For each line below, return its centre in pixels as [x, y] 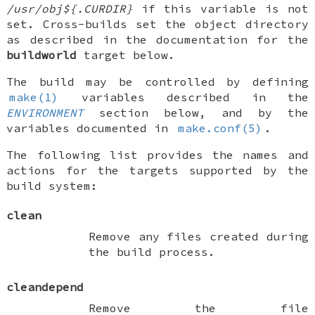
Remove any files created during [198, 236]
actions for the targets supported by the [157, 170]
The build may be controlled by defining [157, 81]
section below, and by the [196, 112]
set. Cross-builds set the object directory [157, 24]
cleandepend [45, 287]
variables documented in [91, 128]
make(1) [33, 97]
